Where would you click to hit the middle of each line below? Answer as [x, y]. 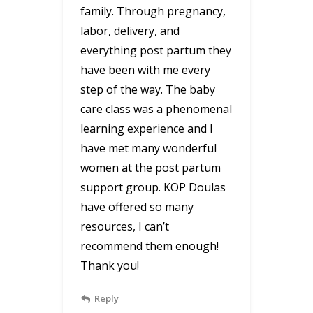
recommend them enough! [150, 246]
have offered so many [137, 206]
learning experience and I [147, 128]
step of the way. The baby [148, 89]
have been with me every [145, 70]
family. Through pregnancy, [153, 11]
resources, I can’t [125, 226]
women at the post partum [151, 167]
